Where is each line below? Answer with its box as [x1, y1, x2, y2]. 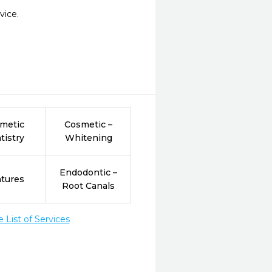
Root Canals [62, 180, 115, 191]
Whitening [64, 132, 112, 143]
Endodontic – [59, 167, 118, 178]
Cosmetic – [64, 119, 113, 130]
